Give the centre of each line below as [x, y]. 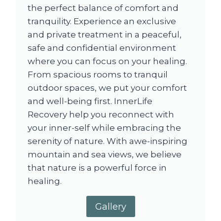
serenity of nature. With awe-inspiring [108, 141]
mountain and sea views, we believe [105, 155]
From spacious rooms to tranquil [98, 75]
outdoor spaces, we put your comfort [107, 88]
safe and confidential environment [102, 48]
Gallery [110, 206]
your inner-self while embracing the [104, 128]
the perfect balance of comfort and [103, 8]
